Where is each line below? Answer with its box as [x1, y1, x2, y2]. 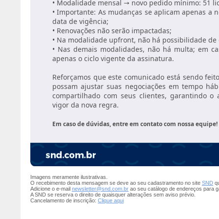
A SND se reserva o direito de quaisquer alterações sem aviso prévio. [30, 192, 196, 197]
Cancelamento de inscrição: [30, 197, 98, 203]
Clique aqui [98, 197, 124, 203]
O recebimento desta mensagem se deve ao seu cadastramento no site [30, 180, 202, 186]
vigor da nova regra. [52, 100, 119, 109]
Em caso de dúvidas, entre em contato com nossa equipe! [52, 120, 218, 128]
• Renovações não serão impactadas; [52, 26, 172, 35]
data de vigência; [52, 17, 109, 26]
